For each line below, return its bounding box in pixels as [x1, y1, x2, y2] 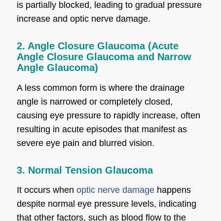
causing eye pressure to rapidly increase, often [16, 110, 200, 120]
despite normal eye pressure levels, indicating [16, 198, 196, 209]
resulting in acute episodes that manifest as [16, 124, 187, 134]
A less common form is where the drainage [16, 82, 184, 93]
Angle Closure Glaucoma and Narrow [16, 51, 191, 63]
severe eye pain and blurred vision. [16, 138, 154, 148]
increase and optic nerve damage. [16, 14, 150, 24]
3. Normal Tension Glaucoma [16, 164, 153, 176]
